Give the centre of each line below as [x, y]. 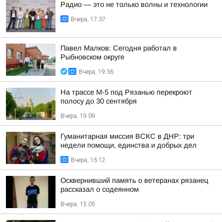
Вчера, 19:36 [96, 72]
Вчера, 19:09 [78, 116]
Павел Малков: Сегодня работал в [119, 48]
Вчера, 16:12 [88, 160]
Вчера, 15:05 [78, 204]
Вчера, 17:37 [88, 19]
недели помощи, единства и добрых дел [129, 145]
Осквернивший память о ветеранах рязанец [134, 180]
